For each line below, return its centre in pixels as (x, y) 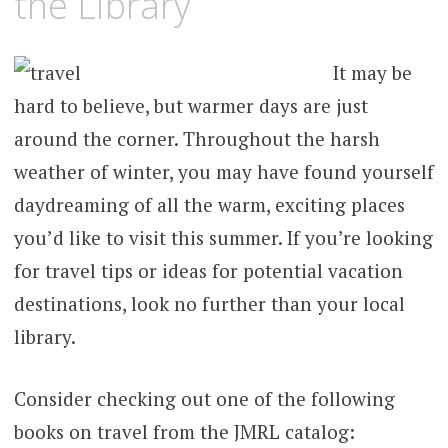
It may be (373, 73)
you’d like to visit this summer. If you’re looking (223, 238)
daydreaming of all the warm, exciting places (209, 205)
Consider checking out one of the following (204, 398)
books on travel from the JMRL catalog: (184, 431)
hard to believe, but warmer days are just (190, 106)
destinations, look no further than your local (209, 304)
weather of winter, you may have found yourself (223, 172)
